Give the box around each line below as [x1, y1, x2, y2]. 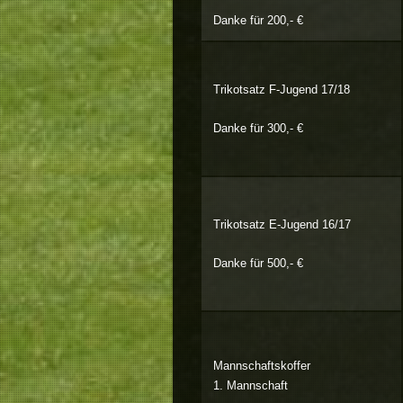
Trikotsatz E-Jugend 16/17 [212, 218, 351, 232]
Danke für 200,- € [212, 13, 303, 27]
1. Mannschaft [212, 379, 288, 393]
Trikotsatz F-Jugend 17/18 [212, 83, 350, 97]
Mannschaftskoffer [212, 359, 310, 373]
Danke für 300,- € [212, 121, 303, 135]
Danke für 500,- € [212, 255, 303, 270]
